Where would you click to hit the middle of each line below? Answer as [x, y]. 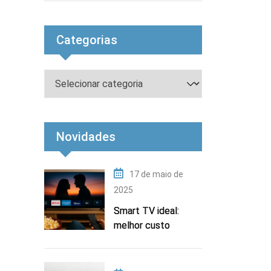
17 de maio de [156, 174]
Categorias [87, 40]
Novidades [86, 136]
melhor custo [142, 225]
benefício [134, 240]
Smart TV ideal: [146, 211]
